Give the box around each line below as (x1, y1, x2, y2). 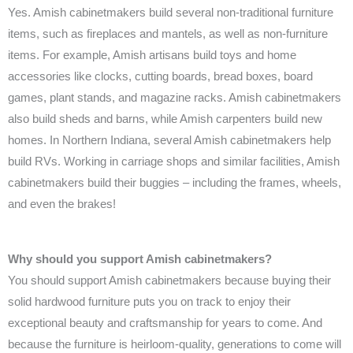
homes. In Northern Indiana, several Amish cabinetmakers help (8, 133, 331, 147)
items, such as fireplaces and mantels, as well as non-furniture (8, 27, 328, 40)
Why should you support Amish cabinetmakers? (8, 253, 272, 266)
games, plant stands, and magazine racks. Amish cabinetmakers (8, 91, 341, 104)
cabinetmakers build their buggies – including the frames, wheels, (8, 176, 341, 189)
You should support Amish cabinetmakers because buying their (8, 274, 331, 288)
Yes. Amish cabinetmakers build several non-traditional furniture (8, 6, 333, 19)
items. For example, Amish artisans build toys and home (8, 48, 296, 61)
